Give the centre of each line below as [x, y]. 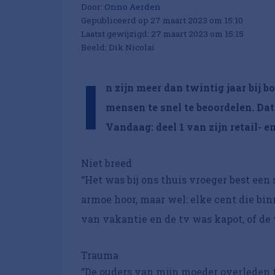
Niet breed [107, 163]
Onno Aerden [133, 7]
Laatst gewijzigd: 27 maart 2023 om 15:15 [162, 34]
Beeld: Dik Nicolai [118, 47]
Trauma [101, 255]
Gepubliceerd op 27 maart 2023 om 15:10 [162, 20]
